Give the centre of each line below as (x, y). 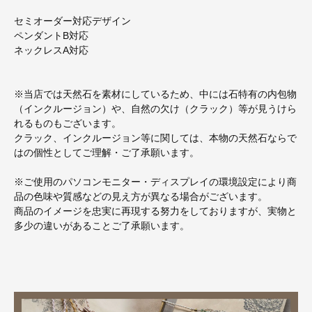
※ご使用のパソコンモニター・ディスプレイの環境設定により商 (155, 182)
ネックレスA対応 (51, 50)
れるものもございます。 (68, 124)
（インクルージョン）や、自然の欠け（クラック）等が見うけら (155, 109)
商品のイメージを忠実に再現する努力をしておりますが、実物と (155, 211)
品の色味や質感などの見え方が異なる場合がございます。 (141, 197)
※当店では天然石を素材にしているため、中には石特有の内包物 (155, 94)
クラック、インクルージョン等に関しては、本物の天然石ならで (155, 138)
